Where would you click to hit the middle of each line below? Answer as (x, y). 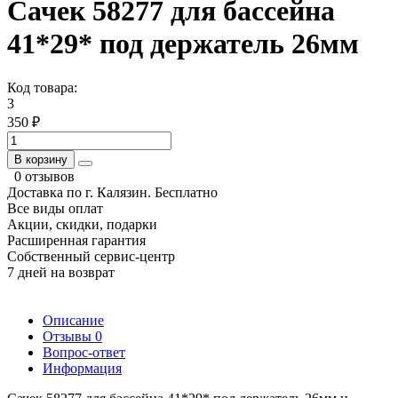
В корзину (41, 159)
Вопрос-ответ (84, 352)
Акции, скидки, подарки (82, 224)
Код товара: (42, 87)
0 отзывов (44, 176)
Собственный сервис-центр (91, 256)
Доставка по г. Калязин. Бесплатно (112, 192)
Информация (82, 368)
